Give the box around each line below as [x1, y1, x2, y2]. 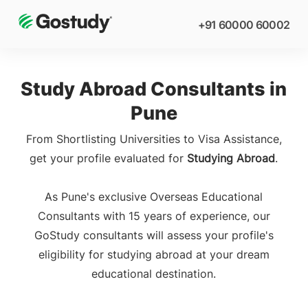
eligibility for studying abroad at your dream [38, 247, 269, 261]
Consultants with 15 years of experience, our [37, 209, 270, 223]
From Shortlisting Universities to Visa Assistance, [25, 132, 282, 146]
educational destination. [91, 267, 217, 280]
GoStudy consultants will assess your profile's [34, 228, 274, 242]
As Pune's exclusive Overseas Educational [45, 190, 263, 203]
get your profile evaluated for [30, 151, 188, 165]
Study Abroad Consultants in [21, 78, 287, 100]
